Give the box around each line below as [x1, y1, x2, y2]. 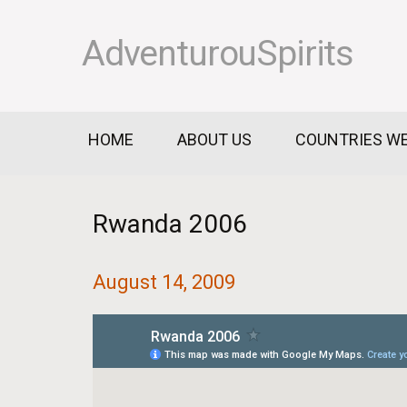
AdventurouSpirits [82, 33, 354, 74]
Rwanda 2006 [93, 208, 247, 239]
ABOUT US [177, 130, 253, 149]
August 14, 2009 [93, 270, 235, 293]
